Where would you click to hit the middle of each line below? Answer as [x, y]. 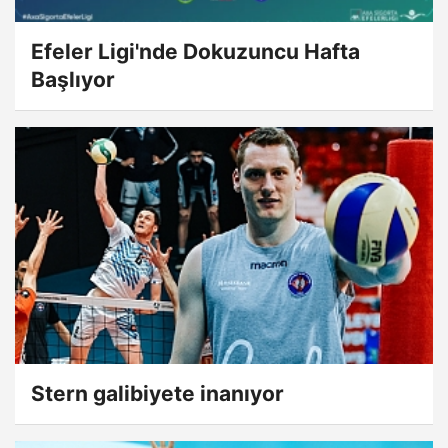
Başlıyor [73, 80]
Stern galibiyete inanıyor [157, 394]
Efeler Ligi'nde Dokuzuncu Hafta [195, 52]
